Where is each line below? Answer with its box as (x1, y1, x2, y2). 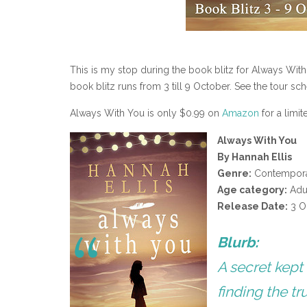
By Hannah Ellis (217, 151, 293, 162)
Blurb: (217, 233, 259, 251)
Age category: (217, 184, 288, 195)
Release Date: (217, 200, 288, 212)
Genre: (217, 167, 252, 179)
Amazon (222, 108, 259, 119)
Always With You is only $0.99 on (70, 108, 222, 119)
